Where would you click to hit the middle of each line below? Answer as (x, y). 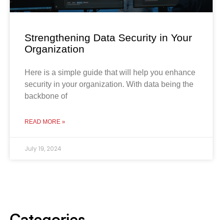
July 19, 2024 (43, 148)
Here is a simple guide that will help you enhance (110, 72)
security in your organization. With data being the (109, 84)
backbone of (46, 96)
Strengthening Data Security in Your (108, 37)
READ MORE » (45, 122)
